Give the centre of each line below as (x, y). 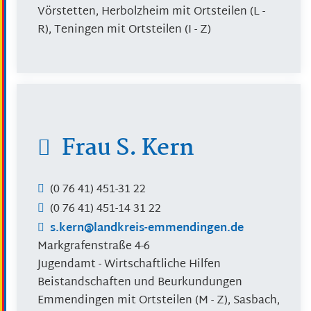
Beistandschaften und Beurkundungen (140, 283)
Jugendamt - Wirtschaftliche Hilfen (129, 265)
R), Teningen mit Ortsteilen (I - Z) (124, 30)
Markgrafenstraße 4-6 (94, 247)
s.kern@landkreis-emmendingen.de (147, 229)
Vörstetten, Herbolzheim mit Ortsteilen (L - (151, 12)
